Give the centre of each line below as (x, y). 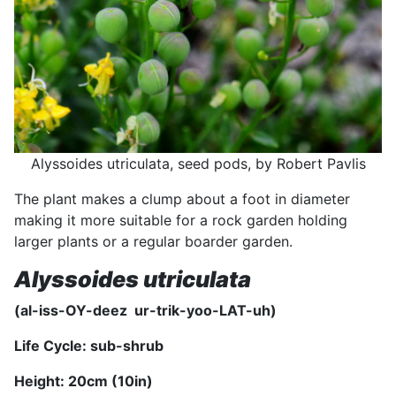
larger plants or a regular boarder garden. (153, 242)
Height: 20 (50, 381)
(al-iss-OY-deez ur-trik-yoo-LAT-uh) (145, 311)
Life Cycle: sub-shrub (89, 346)
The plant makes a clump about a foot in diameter (182, 199)
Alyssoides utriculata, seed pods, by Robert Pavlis (198, 164)
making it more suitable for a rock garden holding (181, 221)
